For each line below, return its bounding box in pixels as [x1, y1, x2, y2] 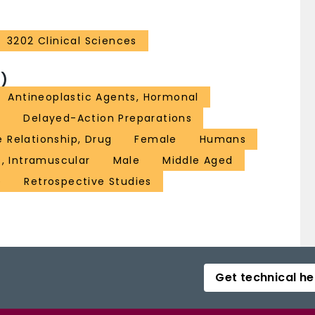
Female [134, 132, 177, 147]
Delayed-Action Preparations [23, 111, 193, 126]
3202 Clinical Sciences [7, 34, 137, 49]
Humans [199, 132, 247, 147]
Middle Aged [162, 153, 233, 168]
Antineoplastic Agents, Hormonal [8, 90, 199, 105]
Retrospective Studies [24, 174, 152, 189]
